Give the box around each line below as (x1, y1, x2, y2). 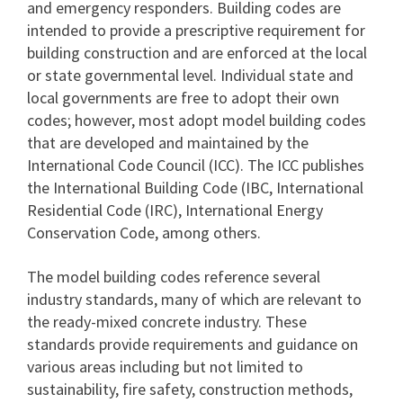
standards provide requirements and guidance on (27, 334, 358, 354)
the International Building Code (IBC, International (27, 177, 363, 198)
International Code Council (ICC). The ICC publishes (27, 155, 364, 175)
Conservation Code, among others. (27, 222, 261, 243)
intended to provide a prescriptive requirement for (27, 20, 365, 40)
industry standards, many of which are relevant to (27, 289, 362, 309)
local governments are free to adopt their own (27, 87, 339, 108)
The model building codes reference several (27, 266, 320, 287)
